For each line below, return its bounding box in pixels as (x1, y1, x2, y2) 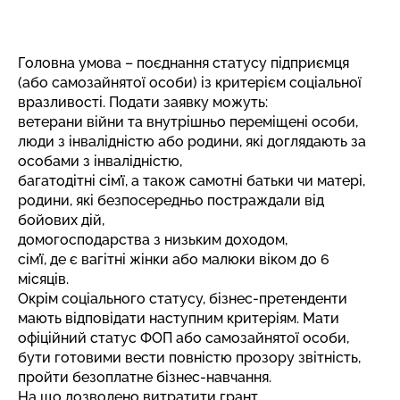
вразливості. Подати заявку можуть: (18, 93, 268, 111)
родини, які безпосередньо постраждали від (18, 191, 324, 209)
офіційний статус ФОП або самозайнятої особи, (18, 329, 349, 346)
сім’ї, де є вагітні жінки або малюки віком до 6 (18, 250, 329, 268)
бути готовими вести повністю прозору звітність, (18, 348, 361, 366)
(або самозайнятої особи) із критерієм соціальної (18, 73, 362, 91)
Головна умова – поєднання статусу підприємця (18, 54, 349, 71)
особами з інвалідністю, (18, 152, 182, 170)
